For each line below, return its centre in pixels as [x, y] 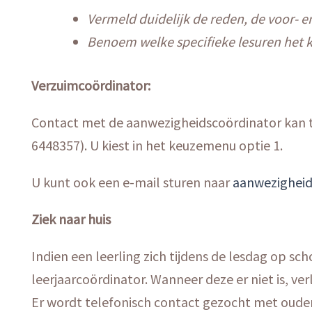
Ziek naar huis [71, 219]
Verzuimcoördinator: [91, 85]
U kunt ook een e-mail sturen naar [132, 182]
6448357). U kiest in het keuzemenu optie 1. [157, 145]
